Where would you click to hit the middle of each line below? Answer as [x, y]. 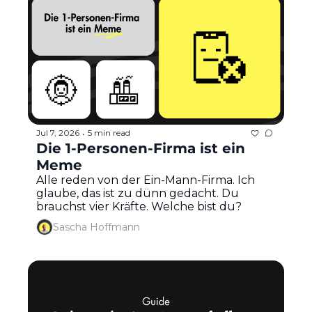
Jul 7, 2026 [58, 133]
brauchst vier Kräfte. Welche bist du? [139, 206]
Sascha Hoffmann [96, 227]
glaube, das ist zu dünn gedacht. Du [138, 193]
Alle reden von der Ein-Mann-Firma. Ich [146, 180]
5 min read [109, 133]
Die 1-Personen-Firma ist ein [141, 148]
